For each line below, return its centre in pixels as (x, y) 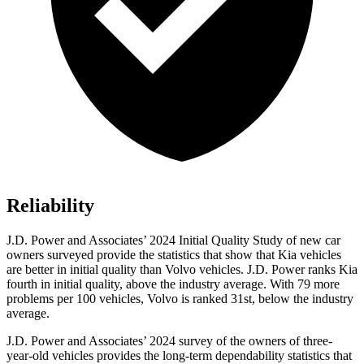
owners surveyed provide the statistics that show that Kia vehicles (174, 255)
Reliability (50, 206)
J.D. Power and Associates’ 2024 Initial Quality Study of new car (173, 240)
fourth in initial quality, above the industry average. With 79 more (173, 284)
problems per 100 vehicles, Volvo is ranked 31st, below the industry (180, 299)
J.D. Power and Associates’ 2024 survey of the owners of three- (169, 341)
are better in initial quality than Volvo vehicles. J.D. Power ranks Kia (182, 270)
